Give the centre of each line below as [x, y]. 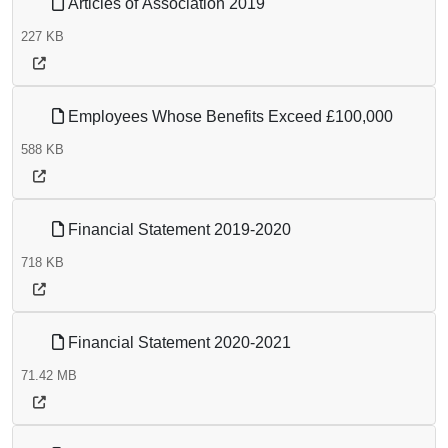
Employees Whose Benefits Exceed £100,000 [228, 117]
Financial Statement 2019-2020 [177, 230]
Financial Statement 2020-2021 [177, 343]
